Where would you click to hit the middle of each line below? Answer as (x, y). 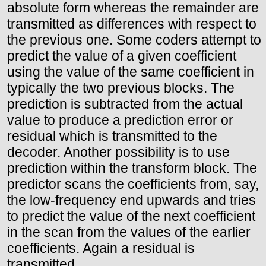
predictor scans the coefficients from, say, (133, 184)
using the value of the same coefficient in (131, 72)
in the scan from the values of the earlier (129, 232)
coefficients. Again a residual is (101, 248)
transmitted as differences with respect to (132, 24)
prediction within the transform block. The (132, 168)
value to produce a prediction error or (120, 120)
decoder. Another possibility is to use (118, 152)
